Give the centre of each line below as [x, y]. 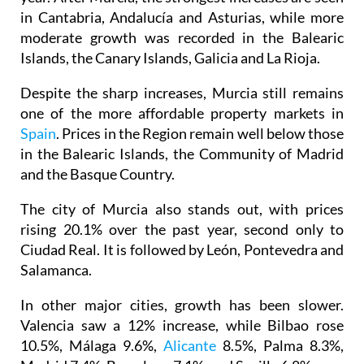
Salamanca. [56, 270]
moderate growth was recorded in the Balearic [182, 38]
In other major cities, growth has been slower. [182, 305]
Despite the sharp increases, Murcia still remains [182, 93]
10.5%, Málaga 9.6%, [92, 346]
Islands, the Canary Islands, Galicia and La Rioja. [170, 58]
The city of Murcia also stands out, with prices [182, 209]
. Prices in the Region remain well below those [200, 134]
